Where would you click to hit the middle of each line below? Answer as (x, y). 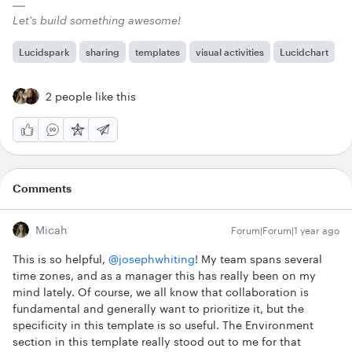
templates (158, 51)
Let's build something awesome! (97, 20)
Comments (42, 188)
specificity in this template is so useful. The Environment (163, 324)
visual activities (230, 51)
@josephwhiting (152, 258)
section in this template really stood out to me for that (157, 341)
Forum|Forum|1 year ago (285, 230)
